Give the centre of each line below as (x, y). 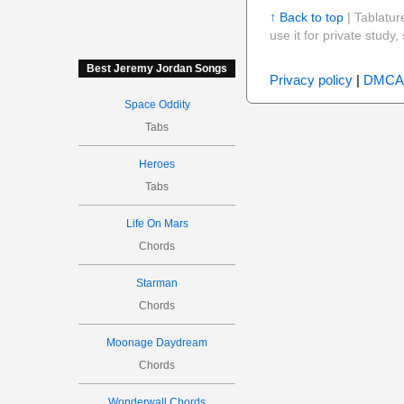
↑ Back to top (306, 17)
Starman (157, 283)
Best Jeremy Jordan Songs (157, 69)
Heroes (157, 164)
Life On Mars (157, 224)
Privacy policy (311, 80)
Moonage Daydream (157, 343)
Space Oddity (157, 105)
